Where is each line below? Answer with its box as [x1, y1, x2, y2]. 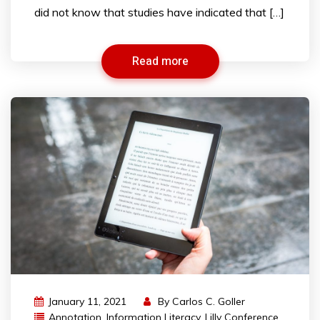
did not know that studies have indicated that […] [34, 5, 284, 20]
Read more [131, 53, 189, 71]
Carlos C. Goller [172, 294, 245, 308]
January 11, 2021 [48, 294, 126, 308]
